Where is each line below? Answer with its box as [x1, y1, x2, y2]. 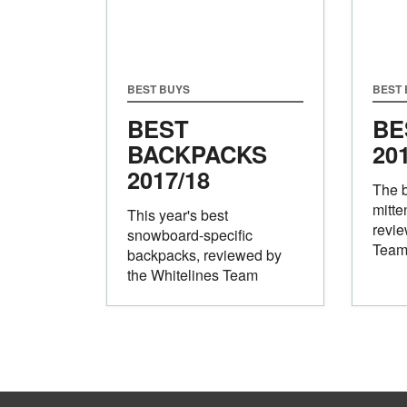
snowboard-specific [127, 223, 253, 245]
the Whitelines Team [127, 263, 258, 285]
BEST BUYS [127, 80, 190, 97]
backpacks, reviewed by [127, 243, 282, 265]
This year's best [127, 203, 228, 225]
